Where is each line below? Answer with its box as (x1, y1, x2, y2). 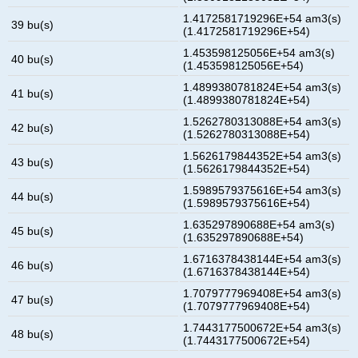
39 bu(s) (11, 18, 54, 31)
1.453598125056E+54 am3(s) (183, 46, 336, 59)
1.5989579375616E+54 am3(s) (183, 183, 342, 197)
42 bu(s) (11, 121, 54, 134)
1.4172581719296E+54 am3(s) (183, 11, 342, 25)
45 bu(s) (11, 224, 54, 237)
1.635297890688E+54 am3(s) (183, 217, 336, 231)
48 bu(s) (11, 327, 54, 340)
